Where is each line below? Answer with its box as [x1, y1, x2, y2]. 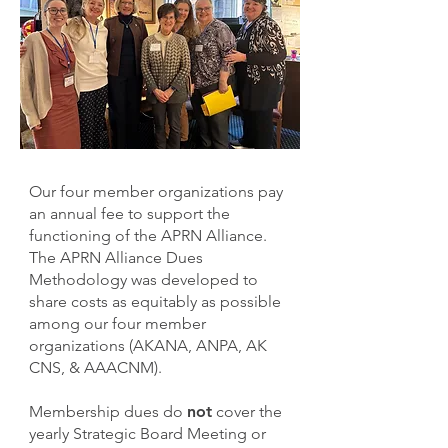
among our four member [29, 314, 206, 333]
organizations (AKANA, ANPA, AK [29, 336, 267, 355]
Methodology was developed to [29, 270, 258, 289]
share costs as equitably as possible [29, 292, 281, 311]
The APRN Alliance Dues [29, 248, 203, 267]
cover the [212, 402, 282, 421]
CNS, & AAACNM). [29, 358, 162, 377]
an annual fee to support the [29, 204, 230, 223]
